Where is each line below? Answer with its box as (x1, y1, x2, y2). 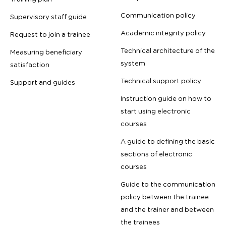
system (121, 58, 145, 70)
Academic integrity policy (121, 27, 206, 39)
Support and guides (10, 77, 75, 89)
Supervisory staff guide (10, 11, 87, 23)
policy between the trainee (121, 191, 209, 203)
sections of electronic (121, 148, 192, 160)
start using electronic (121, 105, 191, 118)
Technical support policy (121, 75, 201, 87)
